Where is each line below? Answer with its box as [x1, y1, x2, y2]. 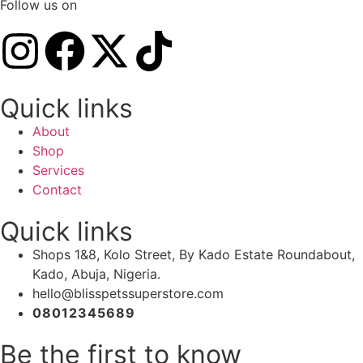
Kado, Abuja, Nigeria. [32, 265, 160, 282]
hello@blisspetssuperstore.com [32, 284, 224, 301]
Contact [32, 181, 82, 198]
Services [32, 161, 84, 178]
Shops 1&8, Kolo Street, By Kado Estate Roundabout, [32, 246, 355, 263]
